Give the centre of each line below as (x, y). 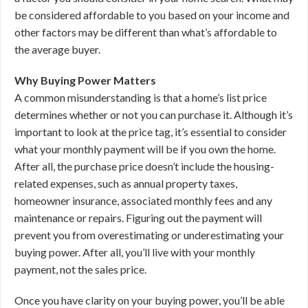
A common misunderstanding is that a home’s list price (141, 97)
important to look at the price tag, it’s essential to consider (151, 132)
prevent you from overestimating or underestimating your (149, 235)
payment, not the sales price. (80, 269)
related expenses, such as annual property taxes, (126, 183)
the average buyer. (57, 49)
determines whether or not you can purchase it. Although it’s (154, 114)
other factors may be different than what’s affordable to (146, 32)
